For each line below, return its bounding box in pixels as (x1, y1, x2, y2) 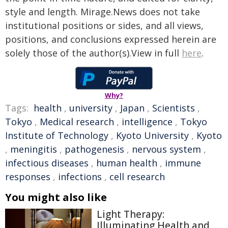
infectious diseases (5, 156, 89, 169)
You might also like (5, 190, 107, 204)
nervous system (132, 142, 201, 155)
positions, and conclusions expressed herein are (5, 33, 216, 45)
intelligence (122, 115, 173, 128)
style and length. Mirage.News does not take (5, 5, 200, 18)
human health (96, 156, 157, 169)
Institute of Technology (5, 129, 108, 141)
